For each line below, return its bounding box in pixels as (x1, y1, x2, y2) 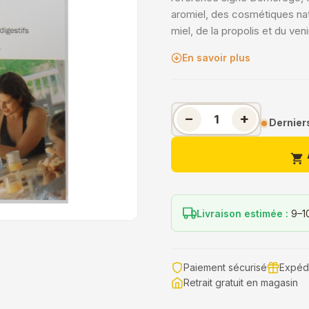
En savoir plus (182, 52, 250, 63)
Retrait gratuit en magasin (183, 277, 298, 288)
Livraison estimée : (197, 207, 288, 219)
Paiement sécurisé (183, 261, 267, 273)
